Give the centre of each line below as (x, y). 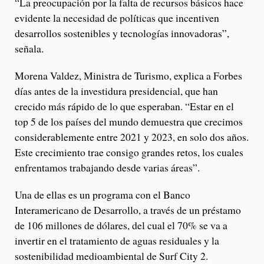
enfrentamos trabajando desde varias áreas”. (107, 167)
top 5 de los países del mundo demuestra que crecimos (129, 121)
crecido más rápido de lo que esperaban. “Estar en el (124, 106)
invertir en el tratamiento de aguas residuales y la (117, 240)
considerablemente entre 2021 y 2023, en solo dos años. (132, 136)
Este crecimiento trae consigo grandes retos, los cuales (129, 152)
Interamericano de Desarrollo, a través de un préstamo (128, 209)
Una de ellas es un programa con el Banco (103, 194)
